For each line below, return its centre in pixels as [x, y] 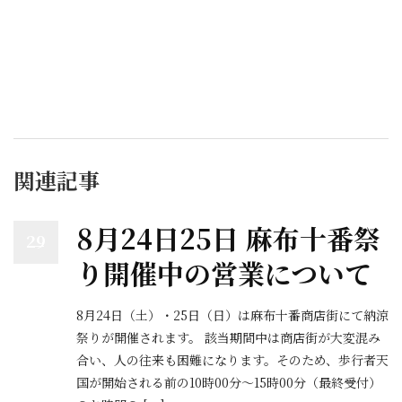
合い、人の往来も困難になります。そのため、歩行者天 [232, 360]
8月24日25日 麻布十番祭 [228, 238]
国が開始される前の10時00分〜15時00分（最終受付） [229, 382]
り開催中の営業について [224, 273]
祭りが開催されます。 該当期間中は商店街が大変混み [228, 337]
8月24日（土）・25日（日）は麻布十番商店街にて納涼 [232, 315]
